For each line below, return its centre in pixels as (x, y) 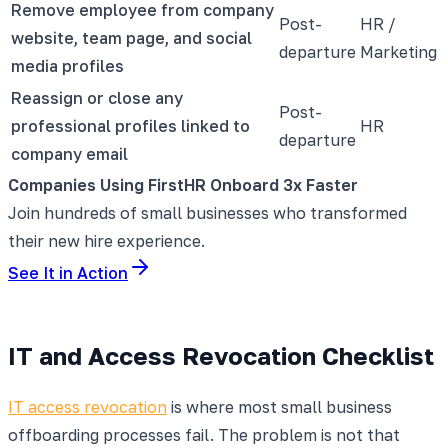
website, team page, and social (131, 37)
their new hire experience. (106, 240)
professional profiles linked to (130, 125)
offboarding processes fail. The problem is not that (204, 434)
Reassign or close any (97, 97)
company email (69, 153)
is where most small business (279, 406)
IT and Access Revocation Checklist (221, 355)
